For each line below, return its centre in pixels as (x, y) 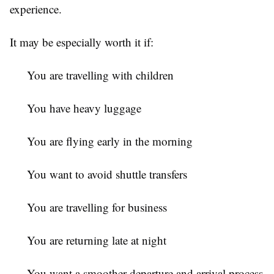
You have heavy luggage (84, 108)
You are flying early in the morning (110, 141)
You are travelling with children (100, 75)
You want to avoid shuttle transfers (107, 174)
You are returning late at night (97, 240)
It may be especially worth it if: (82, 42)
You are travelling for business (97, 207)
